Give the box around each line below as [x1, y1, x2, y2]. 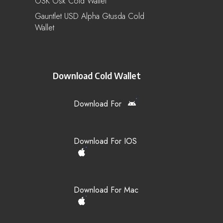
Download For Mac [74, 184, 138, 196]
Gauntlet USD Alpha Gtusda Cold [35, 10, 144, 22]
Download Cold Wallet [53, 69, 141, 81]
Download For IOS [74, 135, 137, 147]
